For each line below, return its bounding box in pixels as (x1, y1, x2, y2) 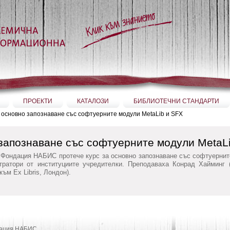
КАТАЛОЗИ (77, 98, 109, 105)
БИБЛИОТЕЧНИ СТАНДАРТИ (133, 98, 219, 105)
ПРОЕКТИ (23, 98, 52, 105)
